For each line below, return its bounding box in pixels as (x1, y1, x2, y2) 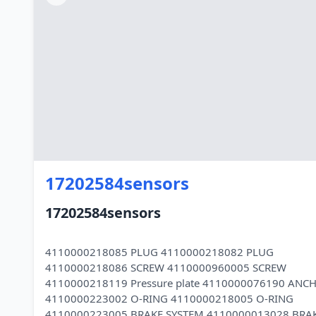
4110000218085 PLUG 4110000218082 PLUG (45, 245, 274, 259)
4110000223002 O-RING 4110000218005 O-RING (45, 291, 293, 305)
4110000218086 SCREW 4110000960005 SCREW (45, 260, 286, 274)
